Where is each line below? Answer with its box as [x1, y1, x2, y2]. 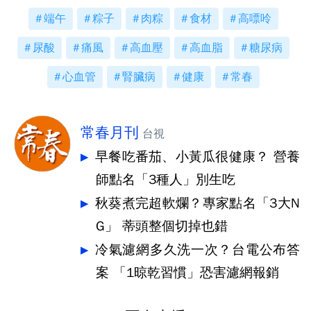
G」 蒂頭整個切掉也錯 [96, 218, 228, 235]
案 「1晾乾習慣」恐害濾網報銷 [96, 264, 279, 281]
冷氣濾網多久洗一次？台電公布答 [95, 242, 300, 258]
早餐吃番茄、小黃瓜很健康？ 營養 [95, 149, 300, 165]
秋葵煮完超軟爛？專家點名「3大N [95, 195, 300, 212]
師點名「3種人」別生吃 [96, 171, 235, 188]
